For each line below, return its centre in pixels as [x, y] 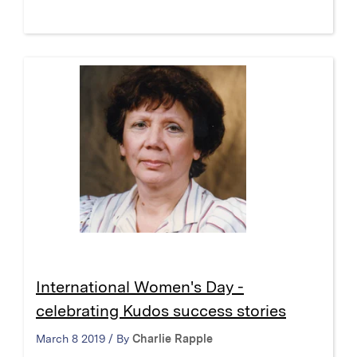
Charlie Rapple [173, 338]
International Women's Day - [140, 286]
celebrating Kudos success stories [161, 310]
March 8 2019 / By [84, 338]
